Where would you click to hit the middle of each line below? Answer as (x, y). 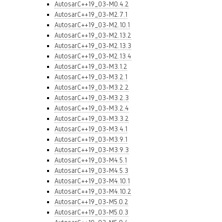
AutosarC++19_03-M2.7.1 (91, 14)
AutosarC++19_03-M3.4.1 (91, 129)
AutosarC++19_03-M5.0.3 (91, 212)
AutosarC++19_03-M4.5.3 (91, 170)
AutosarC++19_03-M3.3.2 (92, 118)
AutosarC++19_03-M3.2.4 (92, 108)
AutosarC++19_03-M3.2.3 (92, 98)
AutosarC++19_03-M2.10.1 (92, 25)
